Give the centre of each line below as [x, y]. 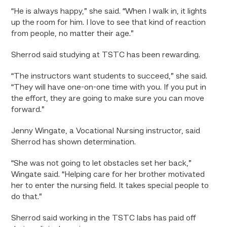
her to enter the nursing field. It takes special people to [110, 186]
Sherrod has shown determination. [74, 142]
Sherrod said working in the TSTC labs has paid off [104, 218]
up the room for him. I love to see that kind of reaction [109, 23]
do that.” [27, 197]
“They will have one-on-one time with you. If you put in [109, 88]
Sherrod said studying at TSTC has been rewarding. [106, 55]
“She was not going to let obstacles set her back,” [102, 164]
